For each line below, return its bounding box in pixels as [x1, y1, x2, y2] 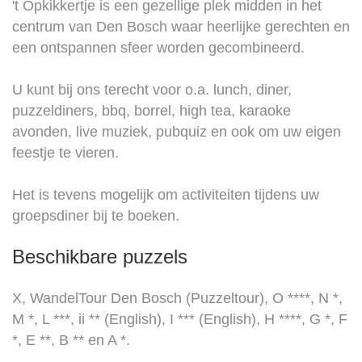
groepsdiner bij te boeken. [12, 208, 179, 225]
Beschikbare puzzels [12, 246, 187, 268]
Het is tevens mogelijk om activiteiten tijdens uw [12, 187, 319, 204]
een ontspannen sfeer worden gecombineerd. [12, 40, 305, 57]
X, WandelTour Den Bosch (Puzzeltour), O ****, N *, [12, 290, 343, 307]
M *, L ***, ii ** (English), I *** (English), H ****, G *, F [12, 311, 347, 328]
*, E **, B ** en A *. [12, 332, 130, 349]
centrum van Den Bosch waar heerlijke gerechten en [12, 19, 350, 36]
